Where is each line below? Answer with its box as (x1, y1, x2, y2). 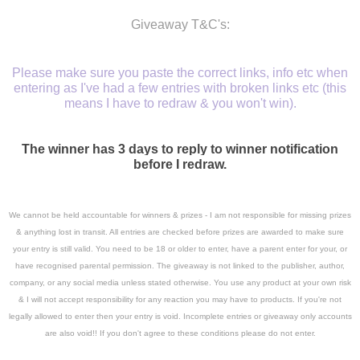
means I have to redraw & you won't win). (63, 96, 297, 111)
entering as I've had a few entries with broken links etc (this (14, 81, 346, 96)
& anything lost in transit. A (16, 227, 115, 237)
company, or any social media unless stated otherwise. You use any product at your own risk (9, 278, 351, 288)
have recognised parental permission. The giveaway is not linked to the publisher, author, (15, 261, 345, 271)
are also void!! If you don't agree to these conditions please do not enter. (44, 329, 316, 338)
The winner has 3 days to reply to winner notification (22, 142, 338, 157)
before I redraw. (133, 157, 227, 172)
